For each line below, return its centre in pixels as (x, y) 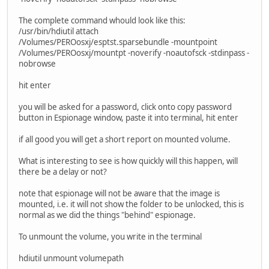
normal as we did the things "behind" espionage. (107, 215)
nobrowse (37, 64)
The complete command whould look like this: (102, 21)
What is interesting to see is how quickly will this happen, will (128, 161)
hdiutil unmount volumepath (71, 258)
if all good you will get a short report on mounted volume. (125, 140)
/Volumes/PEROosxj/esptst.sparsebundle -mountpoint (118, 42)
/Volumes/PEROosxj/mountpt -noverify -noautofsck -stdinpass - (134, 53)
